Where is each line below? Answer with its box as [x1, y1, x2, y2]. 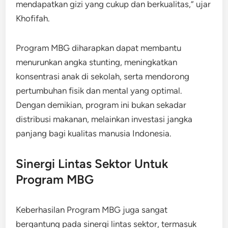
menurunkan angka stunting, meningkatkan [16, 56, 178, 67]
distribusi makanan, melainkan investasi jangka [16, 113, 193, 124]
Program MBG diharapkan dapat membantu [16, 42, 182, 53]
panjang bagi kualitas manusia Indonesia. [16, 128, 172, 138]
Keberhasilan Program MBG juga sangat [16, 204, 168, 215]
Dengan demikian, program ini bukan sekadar [16, 99, 187, 110]
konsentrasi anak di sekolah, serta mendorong [16, 71, 190, 81]
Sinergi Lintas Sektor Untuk [16, 156, 168, 171]
